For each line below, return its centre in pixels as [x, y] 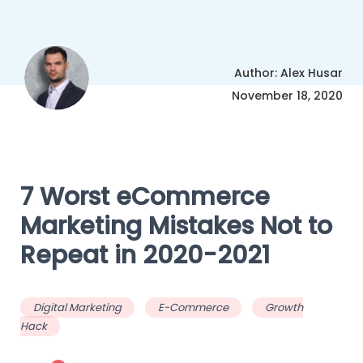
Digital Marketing [77, 307]
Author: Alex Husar [288, 73]
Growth [284, 307]
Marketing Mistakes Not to [176, 226]
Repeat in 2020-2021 [145, 255]
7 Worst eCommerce [145, 196]
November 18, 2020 [287, 95]
